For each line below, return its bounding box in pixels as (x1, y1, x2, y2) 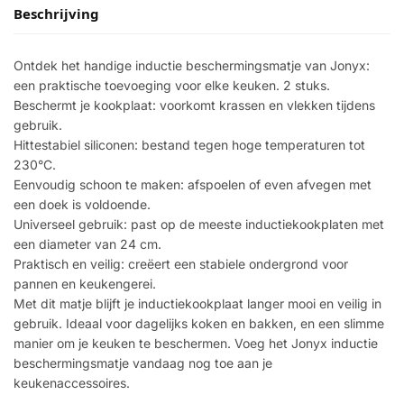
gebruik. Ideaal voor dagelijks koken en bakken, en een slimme (14, 315, 384, 331)
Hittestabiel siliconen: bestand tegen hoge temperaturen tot (14, 136, 365, 152)
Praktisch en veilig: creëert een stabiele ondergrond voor (14, 255, 348, 271)
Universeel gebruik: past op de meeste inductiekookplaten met (14, 216, 384, 232)
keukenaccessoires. (14, 374, 130, 390)
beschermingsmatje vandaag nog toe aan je (14, 354, 272, 371)
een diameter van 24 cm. (14, 235, 161, 252)
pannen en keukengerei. (14, 275, 156, 291)
